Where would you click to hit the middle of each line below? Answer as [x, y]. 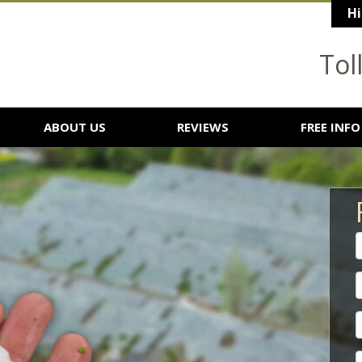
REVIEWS [203, 126]
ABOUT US [75, 126]
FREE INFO [330, 126]
